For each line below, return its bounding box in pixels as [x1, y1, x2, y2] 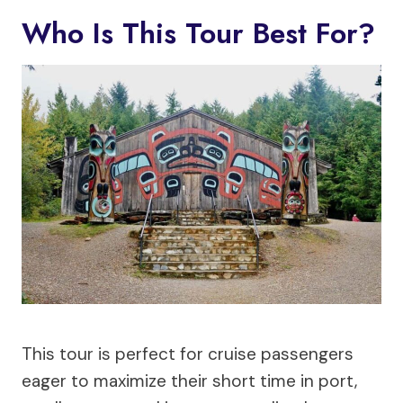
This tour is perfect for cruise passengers [22, 342, 354, 365]
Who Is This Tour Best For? [22, 12, 375, 54]
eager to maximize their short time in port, [22, 369, 357, 392]
